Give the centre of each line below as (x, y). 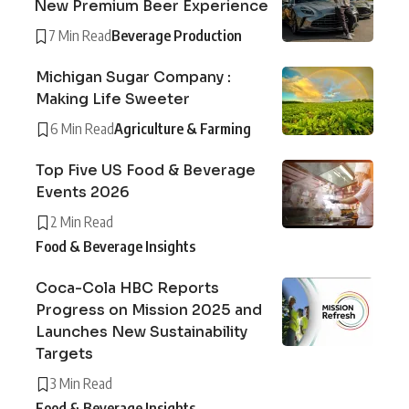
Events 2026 (83, 193)
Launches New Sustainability (142, 332)
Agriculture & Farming (183, 129)
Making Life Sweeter (113, 100)
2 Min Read (82, 222)
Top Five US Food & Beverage (146, 171)
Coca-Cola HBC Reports (127, 288)
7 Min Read (80, 36)
